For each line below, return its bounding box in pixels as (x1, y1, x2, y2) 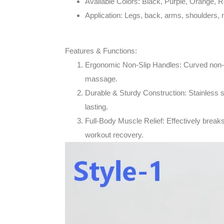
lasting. (85, 102, 108, 111)
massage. (85, 74, 117, 83)
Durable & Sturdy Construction (85, 88, 184, 97)
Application (85, 11, 120, 20)
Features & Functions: (65, 46, 137, 55)
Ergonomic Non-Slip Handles (85, 60, 179, 69)
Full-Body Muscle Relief (85, 116, 162, 125)
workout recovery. (85, 130, 143, 139)
